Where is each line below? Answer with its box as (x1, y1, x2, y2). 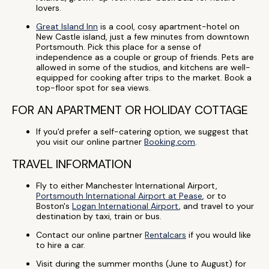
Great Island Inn (36, 21, 98, 32)
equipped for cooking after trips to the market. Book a (36, 72, 252, 83)
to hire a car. (36, 240, 85, 250)
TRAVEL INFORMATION (12, 156, 131, 172)
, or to (202, 190, 226, 201)
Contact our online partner (36, 229, 145, 240)
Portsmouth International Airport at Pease (36, 190, 202, 201)
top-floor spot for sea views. (36, 82, 151, 93)
